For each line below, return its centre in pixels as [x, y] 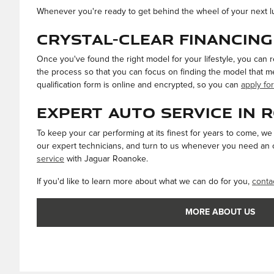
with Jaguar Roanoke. [107, 159]
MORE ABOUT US [220, 212]
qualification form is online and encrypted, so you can [139, 85]
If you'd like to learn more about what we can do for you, [144, 181]
